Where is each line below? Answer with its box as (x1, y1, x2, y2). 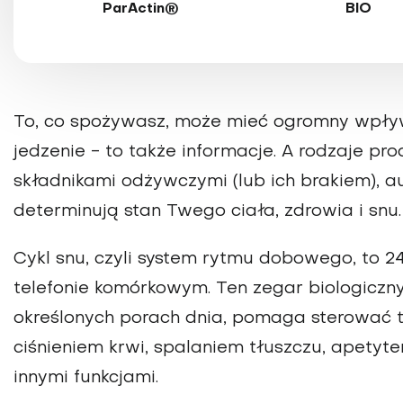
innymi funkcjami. (13, 369, 158, 386)
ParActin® (102, 2, 179, 15)
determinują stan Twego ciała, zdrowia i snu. (13, 202, 401, 219)
